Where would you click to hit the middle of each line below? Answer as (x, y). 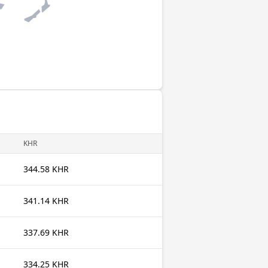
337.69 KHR (46, 232)
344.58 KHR (46, 169)
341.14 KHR (46, 201)
